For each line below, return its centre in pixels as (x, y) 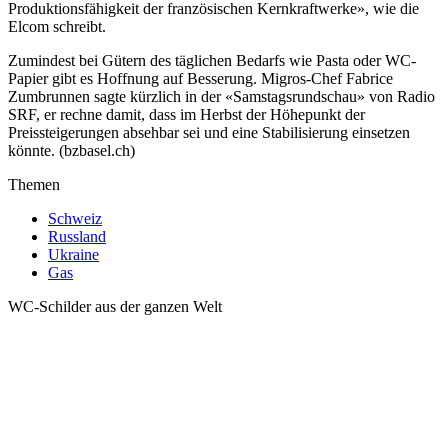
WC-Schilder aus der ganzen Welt (115, 307)
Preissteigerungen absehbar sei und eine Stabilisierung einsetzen (209, 133)
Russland (77, 237)
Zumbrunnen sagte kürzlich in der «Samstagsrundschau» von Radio (221, 97)
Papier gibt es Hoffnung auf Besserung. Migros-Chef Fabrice (200, 79)
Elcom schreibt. (57, 27)
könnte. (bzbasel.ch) (71, 151)
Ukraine (73, 255)
